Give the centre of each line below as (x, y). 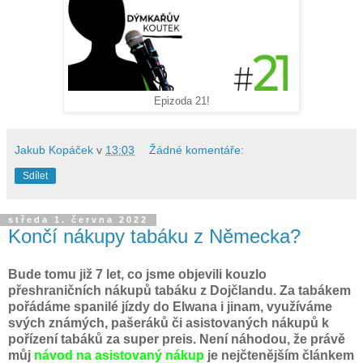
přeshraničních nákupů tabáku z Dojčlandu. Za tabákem (179, 291)
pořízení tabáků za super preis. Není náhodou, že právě (177, 340)
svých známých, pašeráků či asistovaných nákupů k (169, 323)
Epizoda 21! (181, 101)
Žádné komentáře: (197, 149)
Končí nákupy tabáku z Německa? (154, 236)
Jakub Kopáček (54, 149)
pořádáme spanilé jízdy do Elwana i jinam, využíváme (170, 307)
